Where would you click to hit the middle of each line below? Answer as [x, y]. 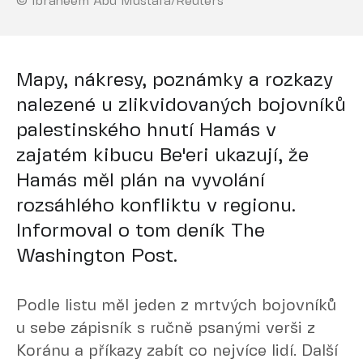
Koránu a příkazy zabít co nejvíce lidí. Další [177, 351]
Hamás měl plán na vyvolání [141, 181]
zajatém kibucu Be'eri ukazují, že [162, 156]
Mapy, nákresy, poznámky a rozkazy [175, 81]
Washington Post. [97, 256]
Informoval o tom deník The [141, 231]
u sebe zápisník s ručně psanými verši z [166, 329]
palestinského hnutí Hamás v [146, 131]
